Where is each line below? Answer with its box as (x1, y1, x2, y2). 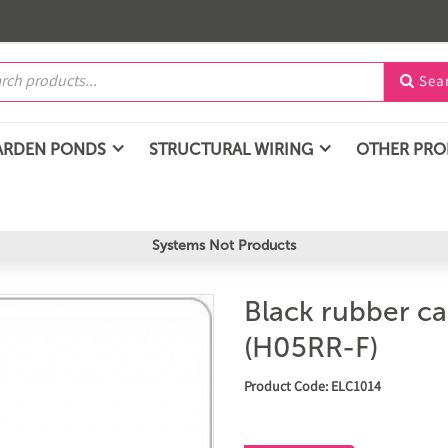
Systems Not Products (151, 236, 296, 254)
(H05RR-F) (244, 331, 378, 364)
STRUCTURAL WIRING (149, 139, 313, 159)
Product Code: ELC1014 (244, 378, 381, 398)
